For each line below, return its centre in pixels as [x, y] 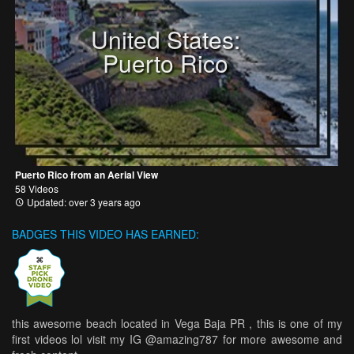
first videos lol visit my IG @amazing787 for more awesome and [177, 339]
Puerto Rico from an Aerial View [87, 174]
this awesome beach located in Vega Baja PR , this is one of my [177, 323]
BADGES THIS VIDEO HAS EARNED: [105, 233]
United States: [166, 39]
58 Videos [37, 188]
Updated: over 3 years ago [83, 201]
